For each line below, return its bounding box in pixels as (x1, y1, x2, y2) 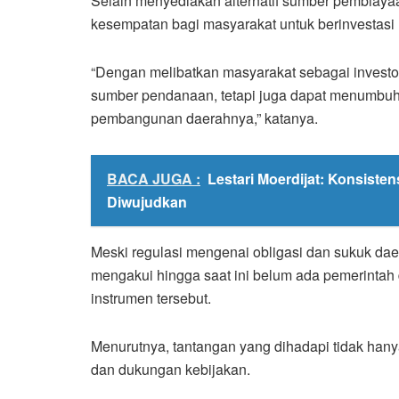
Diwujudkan (107, 191, 187, 212)
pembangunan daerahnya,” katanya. (91, 107, 318, 128)
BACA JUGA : (107, 167, 200, 189)
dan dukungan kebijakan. (91, 358, 250, 379)
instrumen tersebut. (91, 287, 211, 308)
